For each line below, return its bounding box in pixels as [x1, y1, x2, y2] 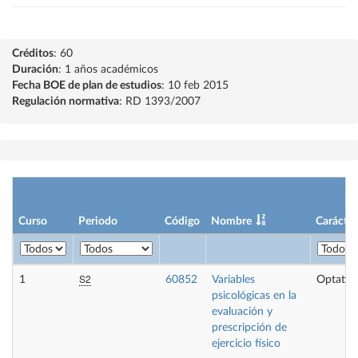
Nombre [211, 216, 252, 227]
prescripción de [212, 322, 287, 333]
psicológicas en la [212, 290, 296, 301]
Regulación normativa [12, 96, 119, 107]
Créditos [12, 48, 54, 59]
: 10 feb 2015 [161, 80, 229, 91]
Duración [12, 64, 58, 75]
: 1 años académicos [58, 64, 158, 75]
